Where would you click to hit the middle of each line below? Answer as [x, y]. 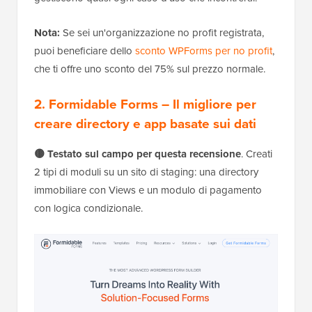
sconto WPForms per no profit [204, 51]
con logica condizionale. [88, 208]
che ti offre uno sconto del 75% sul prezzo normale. [150, 69]
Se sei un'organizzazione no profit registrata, [162, 33]
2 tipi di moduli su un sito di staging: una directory [146, 172]
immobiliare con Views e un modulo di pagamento [148, 190]
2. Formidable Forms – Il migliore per [145, 104]
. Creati [257, 154]
